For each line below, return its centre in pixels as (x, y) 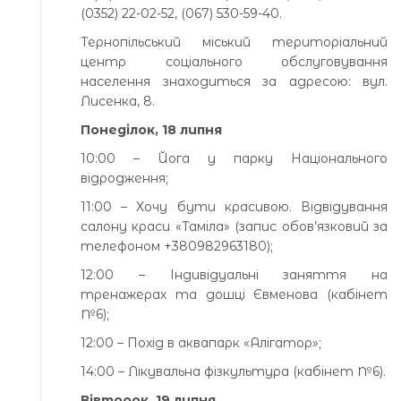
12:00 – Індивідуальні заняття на (234, 274)
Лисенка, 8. (118, 101)
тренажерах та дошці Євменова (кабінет (234, 294)
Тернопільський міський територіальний (234, 42)
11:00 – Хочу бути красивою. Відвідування (234, 206)
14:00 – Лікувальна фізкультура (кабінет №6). (233, 371)
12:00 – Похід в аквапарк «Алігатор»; (201, 342)
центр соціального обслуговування (234, 61)
